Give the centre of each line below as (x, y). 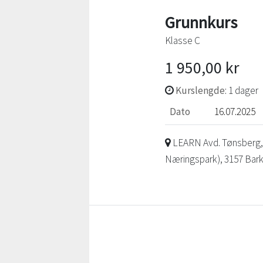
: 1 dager (241, 91)
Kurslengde (200, 91)
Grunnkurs (201, 23)
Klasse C (182, 41)
